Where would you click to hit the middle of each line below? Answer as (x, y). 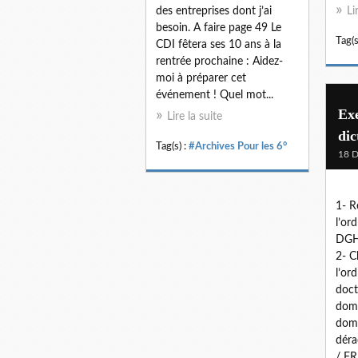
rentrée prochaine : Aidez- (219, 61)
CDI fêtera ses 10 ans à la (219, 44)
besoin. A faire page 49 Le (219, 28)
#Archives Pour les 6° (238, 146)
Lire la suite (195, 116)
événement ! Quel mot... (215, 95)
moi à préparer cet (201, 78)
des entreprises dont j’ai (214, 11)
